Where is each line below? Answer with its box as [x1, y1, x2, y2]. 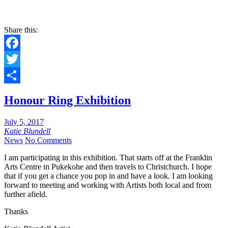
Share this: [4, 25, 38, 35]
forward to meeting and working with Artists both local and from [4, 180, 211, 189]
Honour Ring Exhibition [4, 93, 131, 107]
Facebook [4, 54, 36, 64]
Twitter [4, 71, 27, 80]
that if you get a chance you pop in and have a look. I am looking [4, 171, 213, 180]
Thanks [4, 207, 28, 216]
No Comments [25, 135, 72, 145]
